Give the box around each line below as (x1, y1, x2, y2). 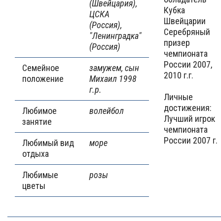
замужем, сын (89, 63, 139, 73)
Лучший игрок (164, 113, 215, 124)
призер (164, 37, 190, 48)
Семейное (22, 63, 59, 73)
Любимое (22, 106, 57, 116)
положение (22, 74, 64, 84)
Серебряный (164, 27, 210, 37)
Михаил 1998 (89, 74, 137, 84)
